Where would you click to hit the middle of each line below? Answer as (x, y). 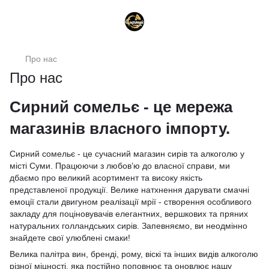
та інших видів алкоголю (210, 254)
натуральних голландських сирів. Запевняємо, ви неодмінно (128, 226)
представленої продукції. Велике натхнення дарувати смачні (129, 190)
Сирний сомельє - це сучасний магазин (89, 154)
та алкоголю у (216, 154)
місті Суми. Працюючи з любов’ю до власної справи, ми (120, 166)
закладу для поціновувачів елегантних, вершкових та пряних (129, 214)
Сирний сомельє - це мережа (121, 107)
